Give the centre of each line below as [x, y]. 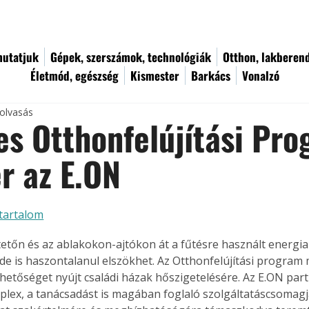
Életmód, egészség [74, 76]
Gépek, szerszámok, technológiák [131, 57]
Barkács [211, 76]
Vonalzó [261, 76]
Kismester [155, 76]
